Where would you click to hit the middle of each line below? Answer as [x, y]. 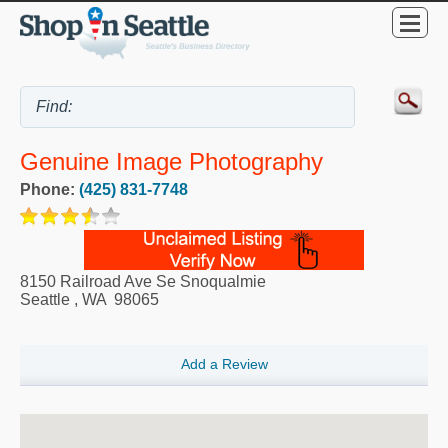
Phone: [49, 189]
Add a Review [224, 364]
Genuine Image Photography [171, 161]
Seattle [45, 299]
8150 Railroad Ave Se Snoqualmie [143, 281]
